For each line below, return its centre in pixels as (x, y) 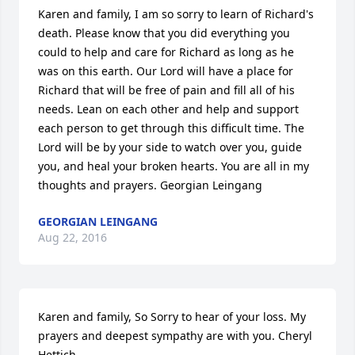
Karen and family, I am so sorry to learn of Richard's (176, 14)
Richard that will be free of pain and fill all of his (166, 90)
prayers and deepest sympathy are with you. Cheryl (175, 336)
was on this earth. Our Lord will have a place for (166, 71)
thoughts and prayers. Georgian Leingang (150, 185)
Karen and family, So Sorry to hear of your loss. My (172, 317)
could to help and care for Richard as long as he (166, 52)
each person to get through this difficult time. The (171, 128)
